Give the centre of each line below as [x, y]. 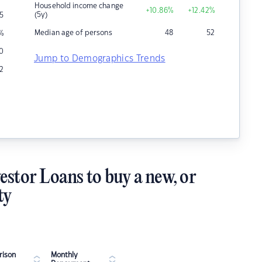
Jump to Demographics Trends [100, 59]
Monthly [64, 255]
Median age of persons [73, 33]
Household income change [79, 6]
